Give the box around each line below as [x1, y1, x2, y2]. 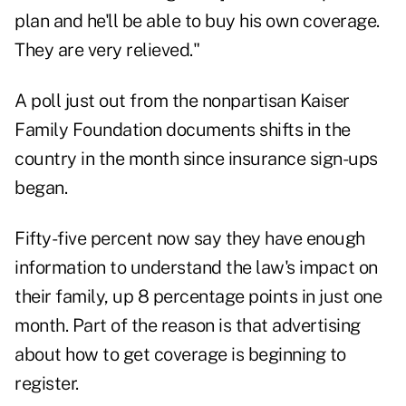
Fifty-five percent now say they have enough [14, 227, 365, 250]
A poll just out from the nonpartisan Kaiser [14, 90, 350, 112]
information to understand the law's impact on [14, 256, 378, 279]
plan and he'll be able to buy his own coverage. [14, 10, 380, 33]
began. [14, 177, 67, 199]
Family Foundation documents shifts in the [14, 119, 351, 141]
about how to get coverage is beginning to [14, 343, 346, 366]
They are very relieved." [14, 39, 199, 62]
